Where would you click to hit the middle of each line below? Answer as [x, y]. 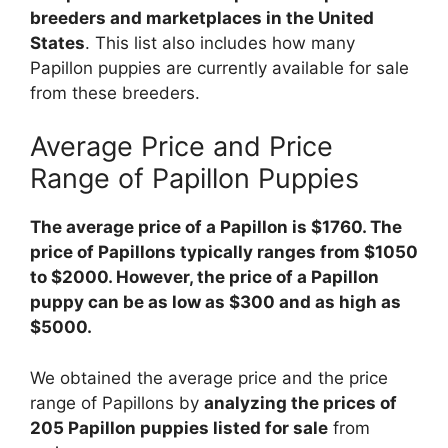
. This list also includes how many [220, 42]
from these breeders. [115, 92]
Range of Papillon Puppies [194, 179]
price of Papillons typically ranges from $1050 [224, 252]
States [57, 42]
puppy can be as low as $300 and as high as [215, 302]
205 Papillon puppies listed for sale [179, 427]
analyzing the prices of [300, 402]
